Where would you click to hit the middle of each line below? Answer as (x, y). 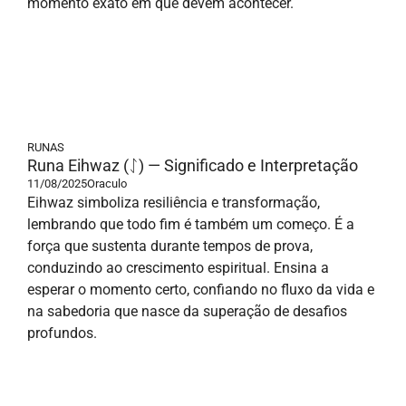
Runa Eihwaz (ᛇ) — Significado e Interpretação (193, 165)
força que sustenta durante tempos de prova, (170, 246)
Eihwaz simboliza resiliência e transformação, (174, 203)
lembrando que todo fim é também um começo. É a (191, 224)
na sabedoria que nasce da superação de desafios (187, 311)
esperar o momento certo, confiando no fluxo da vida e (201, 290)
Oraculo (107, 184)
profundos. (62, 333)
